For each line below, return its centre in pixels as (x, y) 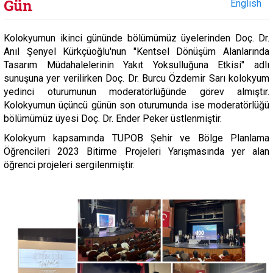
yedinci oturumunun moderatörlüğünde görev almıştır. (136, 92)
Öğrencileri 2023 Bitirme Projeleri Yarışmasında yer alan (136, 151)
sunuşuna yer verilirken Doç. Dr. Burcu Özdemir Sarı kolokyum (136, 78)
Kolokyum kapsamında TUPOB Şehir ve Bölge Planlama (136, 138)
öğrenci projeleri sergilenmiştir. (70, 165)
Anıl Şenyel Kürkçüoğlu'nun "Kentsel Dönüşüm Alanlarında (136, 51)
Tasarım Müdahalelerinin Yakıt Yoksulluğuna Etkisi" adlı (136, 65)
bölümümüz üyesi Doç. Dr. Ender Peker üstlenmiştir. (113, 119)
